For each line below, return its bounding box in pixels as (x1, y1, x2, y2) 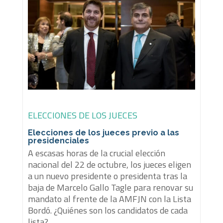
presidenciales (27, 135, 89, 145)
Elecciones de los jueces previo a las (27, 127, 179, 137)
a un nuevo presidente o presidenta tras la (27, 169, 187, 183)
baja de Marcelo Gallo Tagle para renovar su (27, 180, 193, 194)
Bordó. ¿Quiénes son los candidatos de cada (27, 203, 188, 217)
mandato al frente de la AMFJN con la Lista (27, 192, 191, 206)
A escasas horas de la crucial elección (27, 146, 165, 160)
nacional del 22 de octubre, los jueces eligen (27, 157, 191, 171)
